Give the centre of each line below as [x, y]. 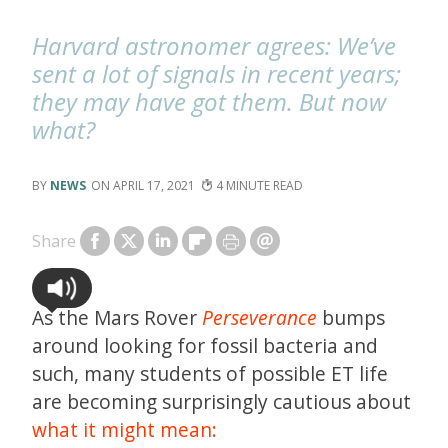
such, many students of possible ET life [210, 373]
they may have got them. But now [209, 101]
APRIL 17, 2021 [154, 185]
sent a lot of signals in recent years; [216, 73]
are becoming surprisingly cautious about [221, 401]
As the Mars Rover [117, 317]
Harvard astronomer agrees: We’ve [214, 45]
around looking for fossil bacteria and [205, 345]
